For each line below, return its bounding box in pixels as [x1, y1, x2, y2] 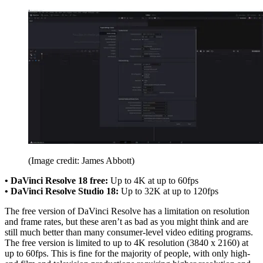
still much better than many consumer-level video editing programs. [5, 227, 253, 237]
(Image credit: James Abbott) [28, 156, 134, 166]
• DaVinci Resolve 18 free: [5, 176, 108, 186]
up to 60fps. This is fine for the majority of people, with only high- [5, 248, 250, 258]
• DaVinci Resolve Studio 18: [5, 186, 119, 196]
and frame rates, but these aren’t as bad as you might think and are [5, 217, 248, 227]
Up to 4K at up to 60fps [108, 176, 198, 186]
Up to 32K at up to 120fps [119, 186, 218, 196]
